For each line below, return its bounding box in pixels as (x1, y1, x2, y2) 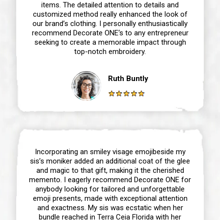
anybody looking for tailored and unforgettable (35, 184, 185, 193)
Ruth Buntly (108, 74, 148, 83)
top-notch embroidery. (74, 47, 146, 56)
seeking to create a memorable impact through (34, 37, 186, 47)
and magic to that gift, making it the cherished (36, 165, 184, 175)
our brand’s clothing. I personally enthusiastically (32, 19, 188, 28)
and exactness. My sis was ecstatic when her (37, 203, 183, 212)
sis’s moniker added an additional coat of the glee (30, 156, 190, 165)
